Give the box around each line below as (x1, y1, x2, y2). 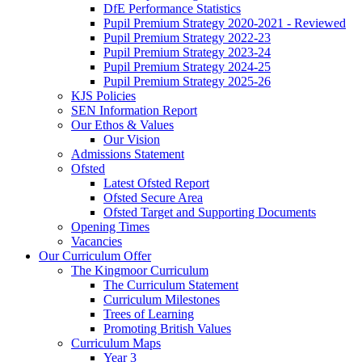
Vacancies (71, 234, 122, 248)
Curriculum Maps (71, 336, 161, 350)
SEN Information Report (71, 103, 197, 117)
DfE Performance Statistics (103, 2, 241, 15)
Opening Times (71, 220, 149, 234)
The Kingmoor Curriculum (71, 263, 208, 277)
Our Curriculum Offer (39, 249, 151, 263)
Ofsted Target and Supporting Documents (103, 205, 316, 219)
